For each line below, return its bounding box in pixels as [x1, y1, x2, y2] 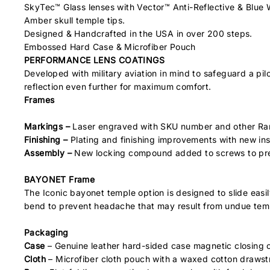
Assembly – [24, 148, 75, 158]
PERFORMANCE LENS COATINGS [24, 55, 165, 65]
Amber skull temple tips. [24, 15, 125, 25]
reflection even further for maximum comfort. [24, 81, 212, 92]
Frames [24, 95, 55, 105]
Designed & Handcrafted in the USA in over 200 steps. [24, 28, 253, 39]
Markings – [24, 121, 73, 131]
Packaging [24, 227, 69, 237]
